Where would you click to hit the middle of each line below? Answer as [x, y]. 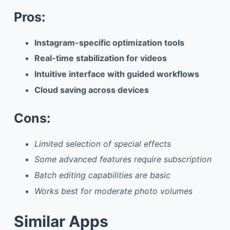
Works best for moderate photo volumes [113, 191]
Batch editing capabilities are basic [102, 175]
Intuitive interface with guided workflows [117, 74]
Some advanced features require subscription [123, 159]
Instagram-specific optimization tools [109, 42]
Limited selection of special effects [102, 143]
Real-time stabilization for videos [100, 58]
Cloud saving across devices [91, 90]
